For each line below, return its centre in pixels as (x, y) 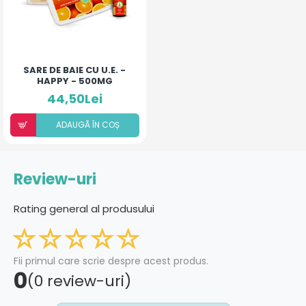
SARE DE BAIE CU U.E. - (75, 70)
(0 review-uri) (79, 281)
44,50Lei (74, 98)
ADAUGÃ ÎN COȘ (87, 124)
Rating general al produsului (84, 208)
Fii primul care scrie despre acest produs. (111, 261)
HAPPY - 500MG (74, 81)
